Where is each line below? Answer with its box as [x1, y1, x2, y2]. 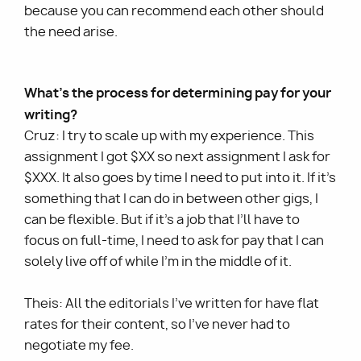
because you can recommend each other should [24, 2, 324, 20]
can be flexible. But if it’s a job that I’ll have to [24, 211, 300, 229]
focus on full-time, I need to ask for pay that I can [24, 232, 324, 250]
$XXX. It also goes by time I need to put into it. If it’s [24, 169, 336, 187]
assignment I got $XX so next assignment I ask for [24, 148, 330, 166]
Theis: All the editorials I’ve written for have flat [24, 295, 319, 313]
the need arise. [24, 23, 120, 41]
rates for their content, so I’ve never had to [24, 316, 290, 334]
